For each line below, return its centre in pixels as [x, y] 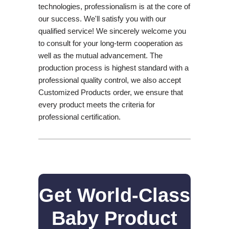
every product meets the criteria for [96, 104]
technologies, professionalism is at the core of [114, 6]
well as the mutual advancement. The [100, 55]
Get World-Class [114, 195]
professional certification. [79, 117]
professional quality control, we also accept [109, 80]
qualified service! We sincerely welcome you [112, 31]
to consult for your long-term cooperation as [110, 43]
